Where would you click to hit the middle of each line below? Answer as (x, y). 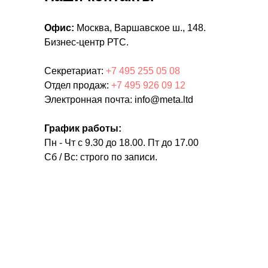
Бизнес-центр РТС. (86, 42)
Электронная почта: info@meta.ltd (119, 99)
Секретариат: (75, 71)
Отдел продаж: (78, 85)
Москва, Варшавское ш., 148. (140, 28)
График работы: (83, 128)
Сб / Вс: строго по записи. (101, 157)
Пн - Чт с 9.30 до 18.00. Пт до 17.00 (121, 142)
